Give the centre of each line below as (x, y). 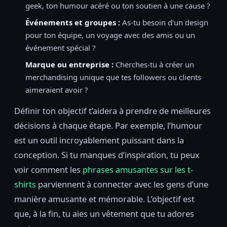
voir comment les (48, 170)
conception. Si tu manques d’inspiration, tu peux (107, 155)
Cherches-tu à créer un (154, 65)
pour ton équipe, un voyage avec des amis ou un (110, 35)
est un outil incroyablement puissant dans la (99, 140)
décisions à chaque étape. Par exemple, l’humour (108, 126)
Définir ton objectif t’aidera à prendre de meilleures (112, 111)
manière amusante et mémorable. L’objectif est (104, 199)
